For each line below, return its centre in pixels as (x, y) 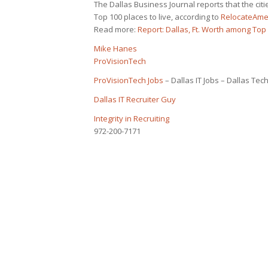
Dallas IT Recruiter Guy (135, 100)
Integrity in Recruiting (132, 119)
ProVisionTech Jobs (129, 80)
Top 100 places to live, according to (157, 17)
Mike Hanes (115, 49)
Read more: (116, 30)
